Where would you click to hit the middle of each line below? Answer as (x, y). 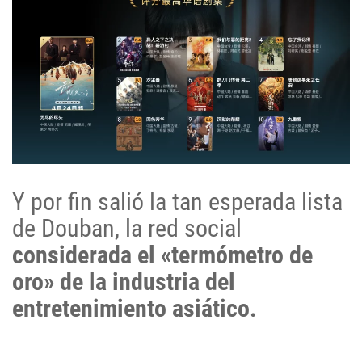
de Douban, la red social (127, 229)
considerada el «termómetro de (162, 255)
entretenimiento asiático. (135, 309)
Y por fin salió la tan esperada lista (177, 202)
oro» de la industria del (124, 282)
